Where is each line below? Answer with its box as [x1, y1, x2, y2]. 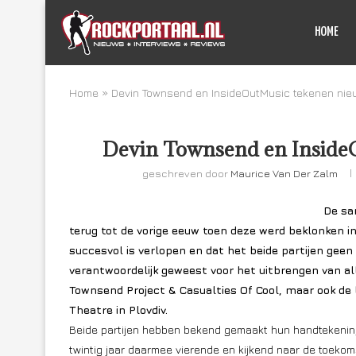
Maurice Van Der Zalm [230, 167, 339, 180]
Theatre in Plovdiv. [69, 303, 168, 316]
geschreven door [142, 167, 231, 180]
